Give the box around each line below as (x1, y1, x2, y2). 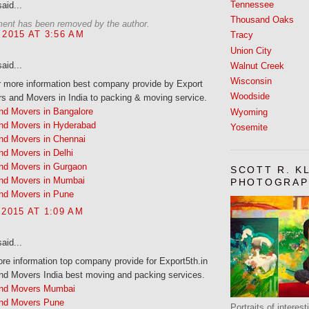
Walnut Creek (230, 60, 284, 71)
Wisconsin (230, 76, 272, 87)
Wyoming (230, 106, 268, 117)
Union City (230, 45, 272, 56)
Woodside (230, 91, 270, 102)
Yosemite (230, 121, 268, 132)
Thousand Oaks (230, 14, 294, 26)
